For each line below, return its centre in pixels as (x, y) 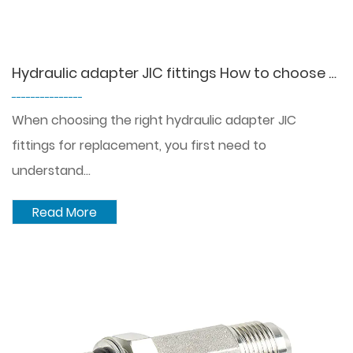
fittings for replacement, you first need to (139, 145)
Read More (65, 212)
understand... (51, 171)
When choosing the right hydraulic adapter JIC (154, 120)
